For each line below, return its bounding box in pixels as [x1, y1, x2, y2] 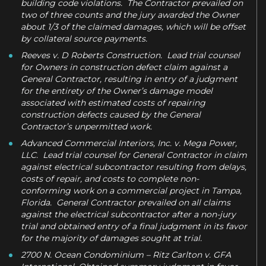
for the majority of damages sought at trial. [21, 232, 202, 243]
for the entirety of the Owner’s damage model [21, 85, 213, 96]
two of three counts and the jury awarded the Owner [21, 9, 239, 20]
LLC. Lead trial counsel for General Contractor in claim [21, 149, 247, 160]
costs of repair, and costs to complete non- [21, 173, 199, 184]
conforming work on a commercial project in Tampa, [21, 185, 242, 196]
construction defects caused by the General [21, 109, 201, 120]
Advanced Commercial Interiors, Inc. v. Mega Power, [21, 137, 237, 148]
